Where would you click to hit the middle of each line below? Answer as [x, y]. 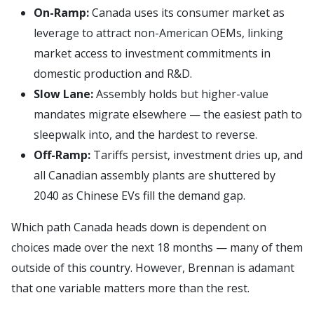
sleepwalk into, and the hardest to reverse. [147, 134]
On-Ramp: [61, 12]
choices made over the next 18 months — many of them [157, 247]
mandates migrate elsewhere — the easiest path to [168, 114]
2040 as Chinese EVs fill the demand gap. [141, 195]
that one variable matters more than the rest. [132, 288]
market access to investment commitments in [152, 53]
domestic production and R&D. [114, 73]
